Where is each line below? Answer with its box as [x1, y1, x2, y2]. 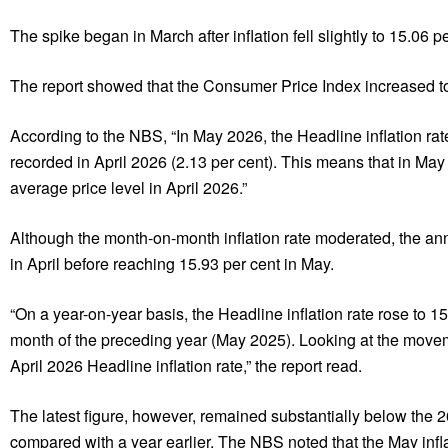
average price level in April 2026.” [10, 175, 247, 199]
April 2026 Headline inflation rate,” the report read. [10, 353, 362, 377]
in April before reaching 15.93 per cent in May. [10, 251, 334, 275]
